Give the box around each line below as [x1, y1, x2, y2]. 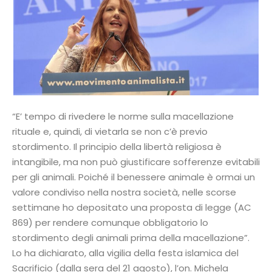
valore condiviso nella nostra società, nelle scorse [12, 186, 236, 199]
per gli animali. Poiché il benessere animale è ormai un [12, 171, 255, 183]
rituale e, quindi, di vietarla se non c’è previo [12, 125, 208, 138]
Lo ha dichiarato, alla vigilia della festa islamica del [12, 246, 239, 259]
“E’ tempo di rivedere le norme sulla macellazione [12, 110, 234, 123]
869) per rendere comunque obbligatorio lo [12, 216, 208, 229]
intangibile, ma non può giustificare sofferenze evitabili [12, 155, 260, 168]
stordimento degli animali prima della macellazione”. [12, 231, 250, 244]
